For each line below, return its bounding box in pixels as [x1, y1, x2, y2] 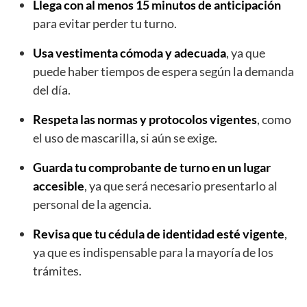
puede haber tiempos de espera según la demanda [33, 63, 294, 79]
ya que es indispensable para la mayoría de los [33, 244, 273, 260]
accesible [33, 177, 84, 193]
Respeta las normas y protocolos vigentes [33, 111, 257, 127]
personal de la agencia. [33, 196, 151, 212]
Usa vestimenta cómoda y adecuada [33, 45, 226, 60]
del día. [33, 82, 71, 97]
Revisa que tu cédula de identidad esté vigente [33, 225, 284, 241]
